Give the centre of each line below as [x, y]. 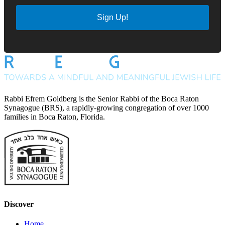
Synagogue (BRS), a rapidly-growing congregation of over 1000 [106, 108]
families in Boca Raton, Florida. [54, 117]
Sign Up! [113, 18]
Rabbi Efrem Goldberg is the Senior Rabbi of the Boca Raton [101, 99]
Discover [19, 204]
